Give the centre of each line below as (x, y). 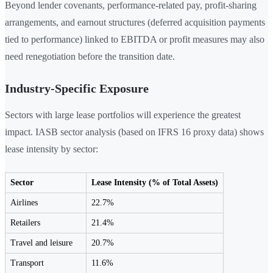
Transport (27, 263)
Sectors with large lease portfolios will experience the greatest (123, 115)
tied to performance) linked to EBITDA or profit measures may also (135, 40)
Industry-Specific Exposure (77, 89)
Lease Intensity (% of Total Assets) (155, 183)
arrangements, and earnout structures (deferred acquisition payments (135, 23)
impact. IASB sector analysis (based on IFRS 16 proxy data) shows (134, 132)
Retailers (25, 223)
